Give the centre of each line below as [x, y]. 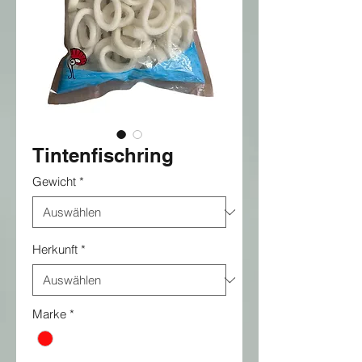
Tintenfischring [103, 155]
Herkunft [55, 249]
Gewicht [54, 181]
